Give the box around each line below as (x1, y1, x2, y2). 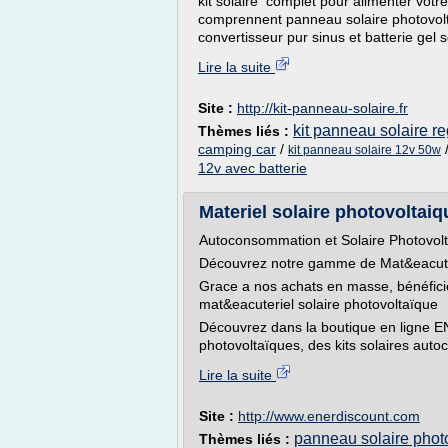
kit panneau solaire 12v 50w (288, 143, 441, 157)
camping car (198, 141, 276, 157)
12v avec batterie (198, 160, 307, 176)
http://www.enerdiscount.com (238, 408, 420, 424)
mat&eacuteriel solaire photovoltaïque (199, 296, 438, 312)
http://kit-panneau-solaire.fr (237, 100, 408, 116)
